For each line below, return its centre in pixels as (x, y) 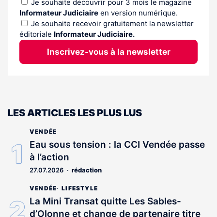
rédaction (87, 170)
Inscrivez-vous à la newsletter (108, 52)
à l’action (49, 157)
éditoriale (37, 34)
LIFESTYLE (80, 188)
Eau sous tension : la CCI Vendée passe (117, 144)
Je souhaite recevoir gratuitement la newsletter (112, 23)
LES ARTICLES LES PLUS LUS (75, 113)
